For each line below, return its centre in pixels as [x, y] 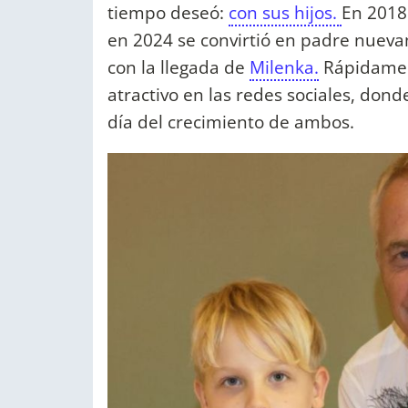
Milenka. [284, 67]
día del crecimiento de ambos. [233, 122]
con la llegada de [178, 67]
